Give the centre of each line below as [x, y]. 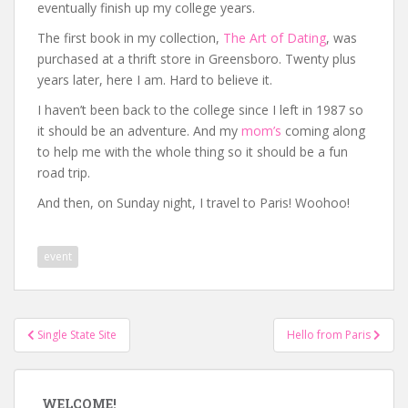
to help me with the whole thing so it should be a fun [193, 152]
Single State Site [77, 335]
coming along [323, 131]
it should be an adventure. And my [139, 131]
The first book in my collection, [130, 38]
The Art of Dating [275, 38]
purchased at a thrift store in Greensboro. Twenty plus [197, 59]
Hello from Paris [330, 335]
